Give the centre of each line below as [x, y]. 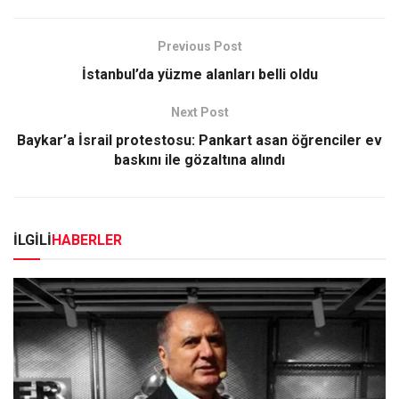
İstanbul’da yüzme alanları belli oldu [199, 75]
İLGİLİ [33, 240]
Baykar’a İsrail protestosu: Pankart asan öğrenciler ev [199, 141]
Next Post [199, 113]
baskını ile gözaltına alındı [199, 160]
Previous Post [199, 47]
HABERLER [87, 240]
